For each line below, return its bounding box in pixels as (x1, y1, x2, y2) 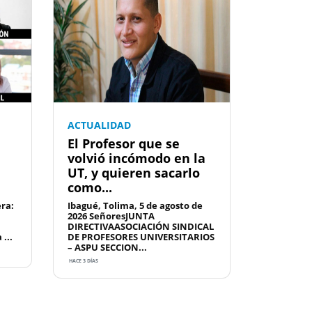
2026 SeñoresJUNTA (68, 210, 155, 223)
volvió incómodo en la (68, 150, 205, 167)
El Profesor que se (68, 135, 180, 153)
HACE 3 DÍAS (68, 258, 98, 265)
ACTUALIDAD (68, 118, 131, 132)
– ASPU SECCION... (68, 241, 147, 254)
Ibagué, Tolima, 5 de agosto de (68, 199, 203, 212)
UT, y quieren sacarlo (68, 164, 200, 182)
